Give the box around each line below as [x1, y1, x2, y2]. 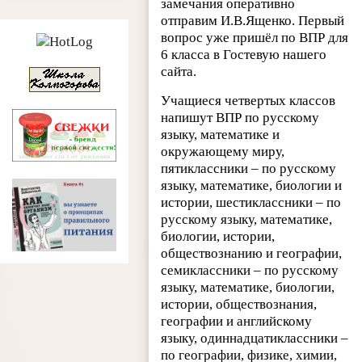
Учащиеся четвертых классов [161, 93, 336, 109]
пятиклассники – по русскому [161, 161, 337, 177]
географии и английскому [161, 314, 313, 330]
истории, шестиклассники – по [161, 195, 342, 211]
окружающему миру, [161, 144, 285, 160]
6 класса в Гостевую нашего [161, 47, 327, 63]
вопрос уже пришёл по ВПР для [161, 30, 349, 46]
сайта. [161, 64, 197, 80]
